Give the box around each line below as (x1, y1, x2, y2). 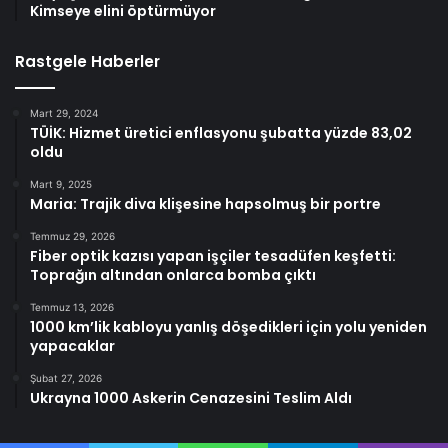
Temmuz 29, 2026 (30, 229, 115, 242)
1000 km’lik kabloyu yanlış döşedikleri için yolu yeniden (30, 316, 427, 337)
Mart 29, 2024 (30, 106, 98, 119)
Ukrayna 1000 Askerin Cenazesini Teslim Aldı (30, 387, 352, 408)
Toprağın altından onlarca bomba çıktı (30, 264, 316, 285)
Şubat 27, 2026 (30, 371, 102, 384)
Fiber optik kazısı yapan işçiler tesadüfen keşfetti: (30, 245, 396, 266)
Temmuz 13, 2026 (30, 300, 114, 313)
